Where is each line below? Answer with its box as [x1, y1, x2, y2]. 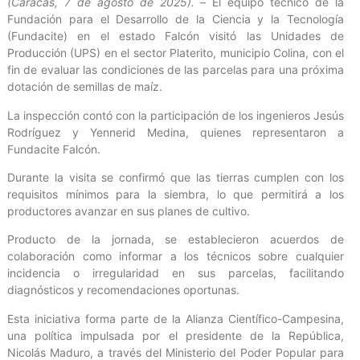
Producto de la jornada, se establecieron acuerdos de [7, 232, 344, 247]
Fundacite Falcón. [7, 141, 100, 156]
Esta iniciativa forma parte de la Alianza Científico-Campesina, [7, 311, 344, 325]
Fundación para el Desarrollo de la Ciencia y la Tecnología [7, 12, 344, 27]
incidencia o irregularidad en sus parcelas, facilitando [7, 266, 344, 280]
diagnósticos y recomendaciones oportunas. [7, 283, 239, 297]
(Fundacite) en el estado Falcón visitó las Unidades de [7, 29, 344, 43]
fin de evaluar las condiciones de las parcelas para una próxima [7, 63, 344, 77]
